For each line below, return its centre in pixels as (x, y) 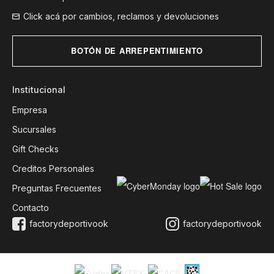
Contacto (31, 208)
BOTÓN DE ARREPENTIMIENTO (137, 51)
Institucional (39, 90)
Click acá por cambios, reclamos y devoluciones (121, 16)
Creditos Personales (53, 168)
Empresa (30, 110)
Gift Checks (35, 149)
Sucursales (34, 129)
